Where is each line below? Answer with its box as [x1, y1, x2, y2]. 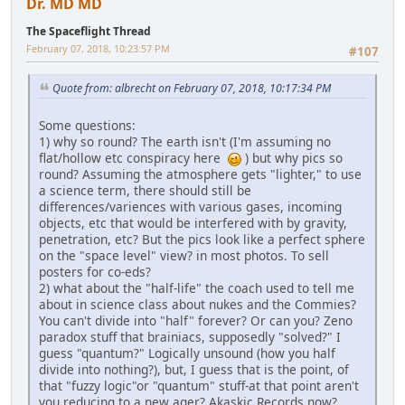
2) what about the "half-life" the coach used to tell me [39, 278, 354, 297]
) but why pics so [241, 148, 343, 166]
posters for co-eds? [39, 262, 151, 280]
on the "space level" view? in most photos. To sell [39, 246, 329, 264]
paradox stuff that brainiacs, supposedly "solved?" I [39, 327, 341, 345]
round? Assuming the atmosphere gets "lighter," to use [39, 165, 362, 183]
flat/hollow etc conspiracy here [39, 148, 228, 166]
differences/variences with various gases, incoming [39, 197, 342, 215]
